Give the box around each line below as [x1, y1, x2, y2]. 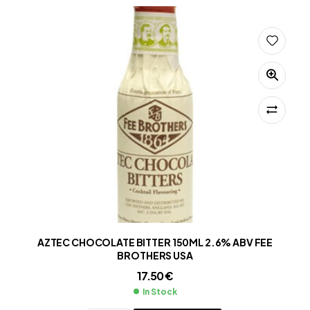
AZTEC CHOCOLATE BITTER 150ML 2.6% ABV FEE [37, 236, 273, 249]
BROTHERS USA [117, 249, 193, 262]
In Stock [142, 286, 177, 297]
